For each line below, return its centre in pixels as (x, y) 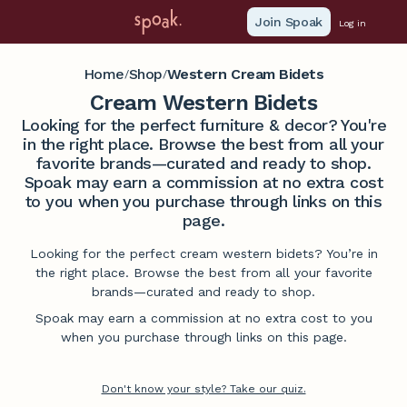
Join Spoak (289, 22)
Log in (352, 24)
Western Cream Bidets (245, 74)
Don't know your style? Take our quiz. (203, 389)
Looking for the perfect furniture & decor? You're (203, 125)
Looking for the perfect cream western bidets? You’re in (203, 253)
